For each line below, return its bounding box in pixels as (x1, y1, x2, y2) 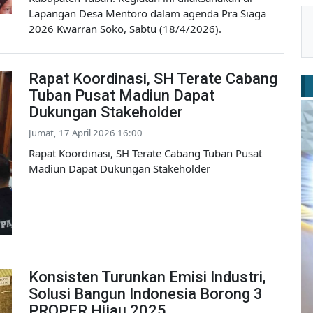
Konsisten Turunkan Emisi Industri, (29, 268, 266, 286)
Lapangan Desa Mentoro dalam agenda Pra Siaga (29, 6, 266, 21)
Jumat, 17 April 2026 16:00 (29, 126, 143, 140)
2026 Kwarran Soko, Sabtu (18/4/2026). (29, 22, 221, 36)
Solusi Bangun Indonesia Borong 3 (29, 285, 263, 303)
